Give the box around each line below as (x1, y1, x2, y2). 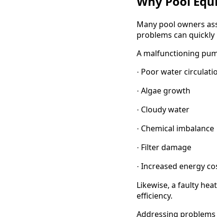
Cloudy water (141, 104, 189, 115)
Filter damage (141, 142, 191, 153)
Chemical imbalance (141, 123, 214, 134)
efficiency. (137, 190, 172, 201)
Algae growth (141, 85, 190, 96)
